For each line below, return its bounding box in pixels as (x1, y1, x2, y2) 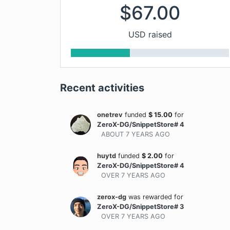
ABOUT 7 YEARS (101, 130, 153, 138)
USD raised (128, 29, 172, 40)
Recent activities (60, 82, 144, 94)
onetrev (97, 111, 123, 119)
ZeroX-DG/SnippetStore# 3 (97, 203, 184, 210)
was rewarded (126, 193, 174, 201)
